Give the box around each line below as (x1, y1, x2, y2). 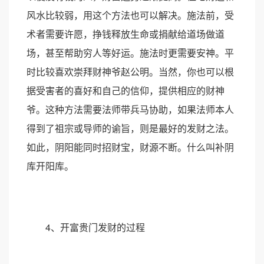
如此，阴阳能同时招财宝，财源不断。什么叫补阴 (27, 140, 234, 154)
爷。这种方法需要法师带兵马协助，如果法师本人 (27, 102, 234, 116)
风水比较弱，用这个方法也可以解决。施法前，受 (27, 8, 234, 22)
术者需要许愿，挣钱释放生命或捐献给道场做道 (27, 27, 225, 41)
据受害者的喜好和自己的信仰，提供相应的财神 (27, 83, 225, 97)
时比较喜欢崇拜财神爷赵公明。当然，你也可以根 (27, 64, 234, 78)
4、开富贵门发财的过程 (27, 220, 145, 234)
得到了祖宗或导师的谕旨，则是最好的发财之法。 (27, 121, 234, 135)
